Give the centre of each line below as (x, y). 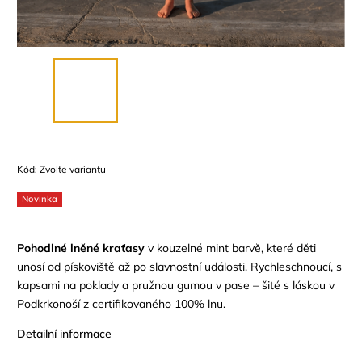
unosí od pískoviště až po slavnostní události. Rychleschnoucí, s (179, 266)
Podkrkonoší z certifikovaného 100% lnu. (121, 303)
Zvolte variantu (73, 169)
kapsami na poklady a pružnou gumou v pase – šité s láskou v (176, 285)
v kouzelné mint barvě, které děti (230, 248)
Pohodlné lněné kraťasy (81, 248)
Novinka (40, 198)
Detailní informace (64, 333)
